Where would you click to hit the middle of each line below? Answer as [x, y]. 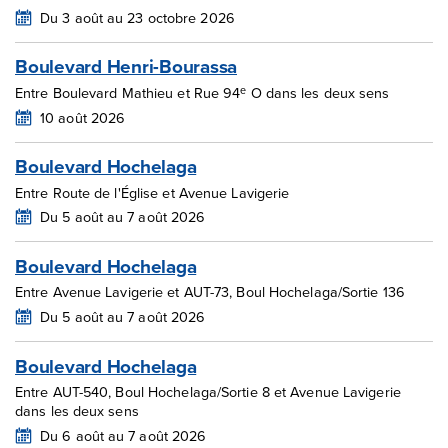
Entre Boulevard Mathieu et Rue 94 [128, 92]
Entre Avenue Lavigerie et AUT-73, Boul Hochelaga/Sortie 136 [210, 292]
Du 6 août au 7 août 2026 [123, 435]
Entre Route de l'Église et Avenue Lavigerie [152, 192]
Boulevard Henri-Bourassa [126, 66]
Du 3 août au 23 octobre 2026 [137, 17]
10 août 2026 [83, 117]
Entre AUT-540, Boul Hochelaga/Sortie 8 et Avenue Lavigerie [208, 392]
